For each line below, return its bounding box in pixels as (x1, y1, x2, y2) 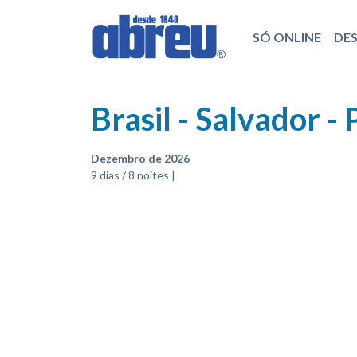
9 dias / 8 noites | (91, 168, 175, 182)
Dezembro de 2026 (91, 151, 190, 165)
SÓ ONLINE (253, 29, 321, 45)
